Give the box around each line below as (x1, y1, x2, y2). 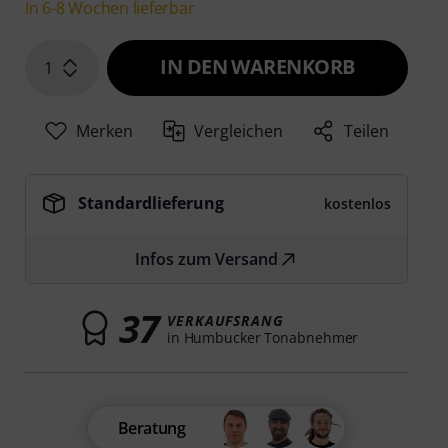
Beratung (117, 417, 186, 440)
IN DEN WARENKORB (160, 53, 355, 81)
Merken (75, 120, 133, 143)
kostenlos (323, 194, 391, 214)
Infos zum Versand (135, 248, 279, 271)
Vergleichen (194, 120, 284, 143)
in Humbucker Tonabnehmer (166, 327, 359, 347)
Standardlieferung (78, 192, 225, 215)
